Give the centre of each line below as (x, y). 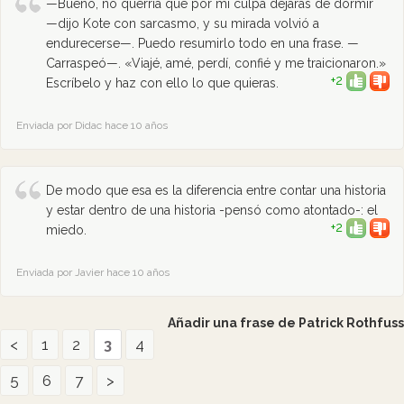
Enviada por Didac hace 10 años (92, 125)
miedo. (66, 230)
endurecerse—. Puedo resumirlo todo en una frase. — (202, 43)
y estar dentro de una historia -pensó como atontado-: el (212, 210)
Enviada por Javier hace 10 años (93, 272)
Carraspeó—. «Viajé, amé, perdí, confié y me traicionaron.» (216, 63)
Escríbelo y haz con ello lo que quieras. (162, 83)
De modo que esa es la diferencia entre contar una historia (216, 190)
